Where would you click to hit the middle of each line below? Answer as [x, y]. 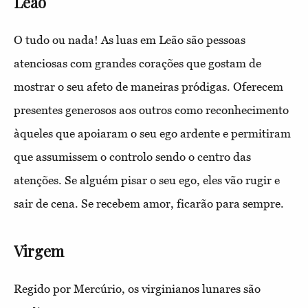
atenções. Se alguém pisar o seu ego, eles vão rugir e [147, 180]
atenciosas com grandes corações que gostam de [137, 63]
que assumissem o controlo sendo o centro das [132, 156]
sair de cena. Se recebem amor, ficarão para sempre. [149, 203]
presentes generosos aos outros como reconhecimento [151, 110]
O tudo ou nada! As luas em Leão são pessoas [130, 40]
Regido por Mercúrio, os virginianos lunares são [137, 288]
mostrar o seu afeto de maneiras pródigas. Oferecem [148, 86]
